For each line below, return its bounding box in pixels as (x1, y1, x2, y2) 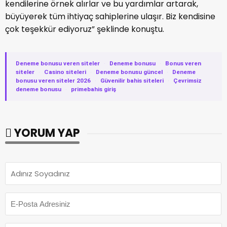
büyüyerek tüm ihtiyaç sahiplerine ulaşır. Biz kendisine (5, 11, 215, 23)
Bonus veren (165, 60, 201, 67)
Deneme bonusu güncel (96, 68, 163, 76)
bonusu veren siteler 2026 (16, 77, 91, 85)
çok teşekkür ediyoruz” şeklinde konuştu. (5, 23, 164, 35)
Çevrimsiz (173, 77, 202, 85)
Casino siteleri (44, 68, 86, 76)
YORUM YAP (12, 125, 80, 141)
